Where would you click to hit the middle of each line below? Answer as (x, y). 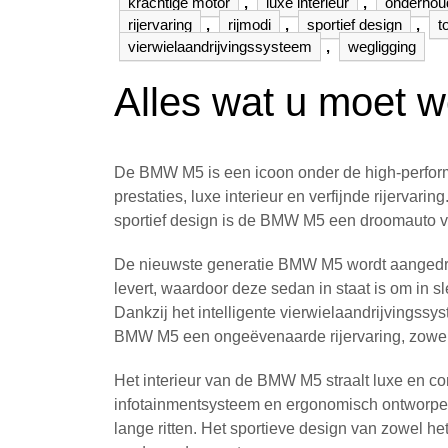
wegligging (382, 46)
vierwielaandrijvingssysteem (220, 46)
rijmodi (249, 24)
